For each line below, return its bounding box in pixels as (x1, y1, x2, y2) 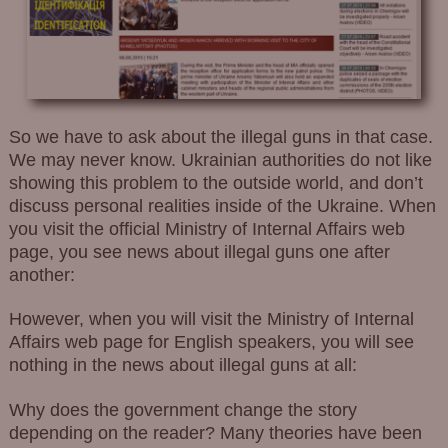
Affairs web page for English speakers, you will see (8, 332, 414, 353)
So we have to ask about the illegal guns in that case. (8, 126, 433, 147)
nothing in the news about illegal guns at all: (8, 355, 357, 376)
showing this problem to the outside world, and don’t (8, 172, 423, 193)
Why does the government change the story (8, 399, 357, 420)
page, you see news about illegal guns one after (8, 241, 390, 262)
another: (8, 264, 75, 285)
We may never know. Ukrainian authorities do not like (8, 149, 432, 170)
